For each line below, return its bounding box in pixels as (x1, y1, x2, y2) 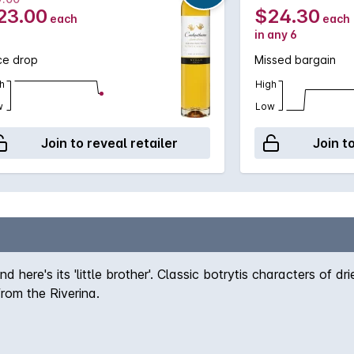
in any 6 (254, 28, 297, 41)
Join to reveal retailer (40, 135, 178, 151)
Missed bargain (254, 53, 336, 66)
